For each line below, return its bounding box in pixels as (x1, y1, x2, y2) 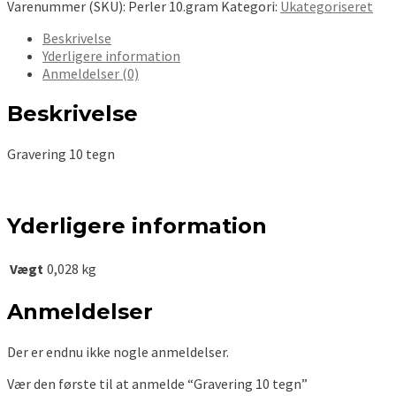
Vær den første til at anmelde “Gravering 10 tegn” (7, 374, 308, 392)
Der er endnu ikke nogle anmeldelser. (7, 342, 229, 361)
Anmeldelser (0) (42, 65, 139, 83)
